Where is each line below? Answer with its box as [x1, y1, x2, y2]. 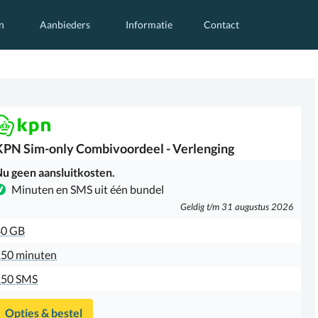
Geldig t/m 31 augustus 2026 [180, 201, 294, 212]
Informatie [126, 18, 172, 31]
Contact [204, 18, 239, 31]
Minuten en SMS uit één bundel [11, 182, 164, 196]
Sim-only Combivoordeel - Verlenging [21, 141, 234, 156]
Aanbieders [40, 18, 90, 31]
